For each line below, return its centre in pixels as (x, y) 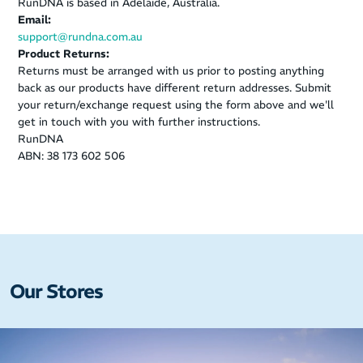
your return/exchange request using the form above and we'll (176, 105)
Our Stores (56, 291)
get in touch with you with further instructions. (139, 122)
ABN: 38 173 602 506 (71, 156)
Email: (34, 20)
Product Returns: (64, 54)
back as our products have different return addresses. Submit (175, 88)
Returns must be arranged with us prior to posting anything (171, 71)
